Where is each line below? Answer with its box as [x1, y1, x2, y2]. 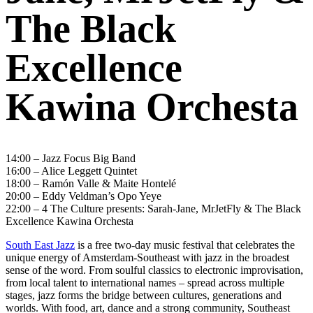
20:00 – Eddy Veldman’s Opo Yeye [6, 190, 161, 203]
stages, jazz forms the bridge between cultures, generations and [6, 289, 282, 302]
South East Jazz [6, 239, 75, 252]
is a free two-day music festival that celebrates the [75, 239, 295, 252]
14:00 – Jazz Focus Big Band [6, 152, 136, 165]
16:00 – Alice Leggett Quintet [6, 165, 137, 177]
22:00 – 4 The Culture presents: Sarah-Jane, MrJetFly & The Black [6, 203, 301, 215]
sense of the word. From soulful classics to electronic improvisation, [6, 264, 303, 277]
